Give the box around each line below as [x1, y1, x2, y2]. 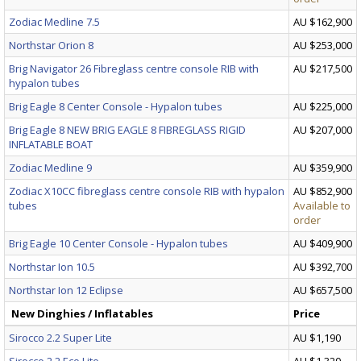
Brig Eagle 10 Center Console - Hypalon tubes [9, 236, 228, 251]
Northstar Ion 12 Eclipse [9, 283, 123, 298]
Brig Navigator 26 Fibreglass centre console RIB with [9, 61, 259, 77]
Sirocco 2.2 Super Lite [9, 330, 112, 346]
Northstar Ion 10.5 [9, 259, 95, 275]
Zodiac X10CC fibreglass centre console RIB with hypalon [9, 184, 284, 199]
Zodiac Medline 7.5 [9, 15, 100, 30]
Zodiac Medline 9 [9, 160, 92, 176]
